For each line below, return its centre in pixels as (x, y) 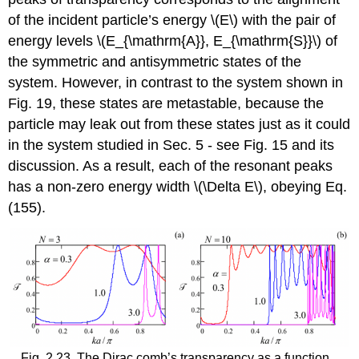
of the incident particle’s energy (110, 20)
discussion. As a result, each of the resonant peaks (171, 165)
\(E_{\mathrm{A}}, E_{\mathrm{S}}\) (210, 40)
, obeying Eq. (305, 186)
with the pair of (287, 20)
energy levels (53, 40)
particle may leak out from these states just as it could (179, 124)
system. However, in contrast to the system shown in (176, 82)
